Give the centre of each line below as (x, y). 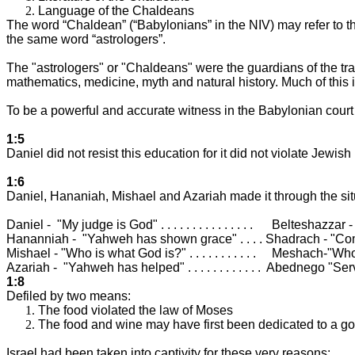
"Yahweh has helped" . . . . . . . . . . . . (162, 267)
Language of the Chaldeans (116, 10)
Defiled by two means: (69, 296)
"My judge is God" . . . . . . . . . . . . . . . (157, 224)
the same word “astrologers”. (86, 39)
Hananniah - (41, 239)
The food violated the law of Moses (136, 310)
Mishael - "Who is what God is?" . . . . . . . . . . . (131, 253)
